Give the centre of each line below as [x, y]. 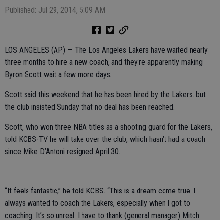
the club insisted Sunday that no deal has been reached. [90, 107]
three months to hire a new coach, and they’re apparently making [104, 62]
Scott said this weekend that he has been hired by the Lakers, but [105, 95]
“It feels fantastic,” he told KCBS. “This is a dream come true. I [100, 191]
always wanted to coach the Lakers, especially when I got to [97, 203]
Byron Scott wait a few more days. [58, 74]
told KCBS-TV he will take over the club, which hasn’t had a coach [105, 139]
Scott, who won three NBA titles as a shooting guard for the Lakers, [109, 127]
